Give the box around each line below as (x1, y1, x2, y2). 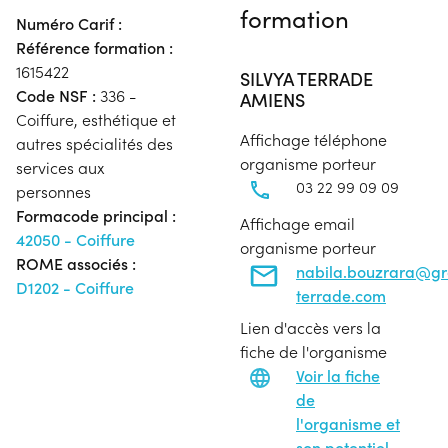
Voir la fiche (296, 364, 380, 386)
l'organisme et (296, 412, 400, 434)
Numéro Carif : (16, 12, 122, 34)
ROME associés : (16, 252, 136, 274)
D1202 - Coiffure (16, 276, 134, 298)
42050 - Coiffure (16, 228, 135, 250)
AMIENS (240, 86, 305, 112)
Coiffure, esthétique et (16, 108, 176, 130)
